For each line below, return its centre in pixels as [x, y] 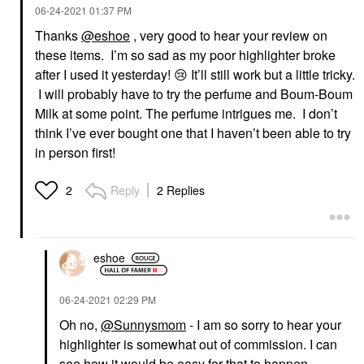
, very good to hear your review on [229, 35]
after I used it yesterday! [104, 74]
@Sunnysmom [143, 324]
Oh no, [80, 324]
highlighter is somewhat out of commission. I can [198, 344]
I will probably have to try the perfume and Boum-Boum [194, 93]
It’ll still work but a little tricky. [271, 74]
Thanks [58, 35]
